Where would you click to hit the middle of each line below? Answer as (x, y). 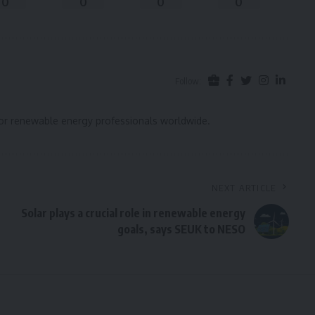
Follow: (188, 81)
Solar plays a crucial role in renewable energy (133, 213)
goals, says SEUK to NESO (181, 230)
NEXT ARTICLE (244, 188)
